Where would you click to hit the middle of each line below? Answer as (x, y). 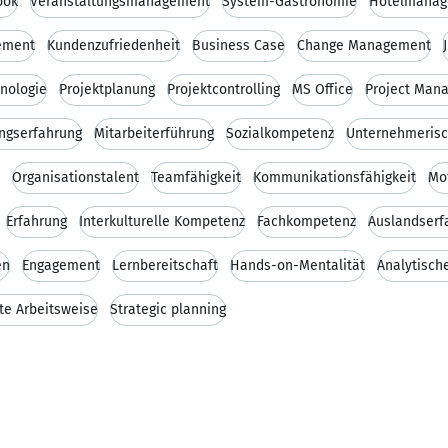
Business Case (238, 45)
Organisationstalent (75, 177)
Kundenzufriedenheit (113, 45)
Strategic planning (168, 309)
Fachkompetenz (306, 221)
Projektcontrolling (223, 89)
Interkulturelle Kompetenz (162, 221)
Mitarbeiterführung (154, 133)
